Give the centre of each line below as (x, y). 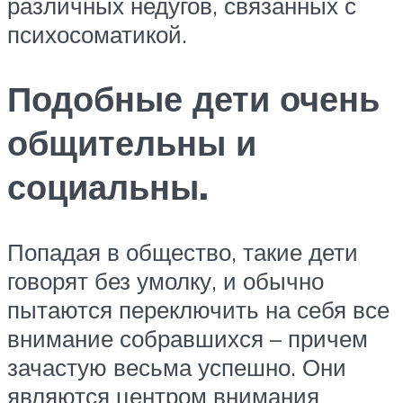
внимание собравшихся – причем (188, 339)
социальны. (108, 187)
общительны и (132, 143)
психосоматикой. (97, 34)
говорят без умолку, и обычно (166, 281)
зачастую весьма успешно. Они (177, 367)
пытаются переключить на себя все (198, 310)
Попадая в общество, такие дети (183, 252)
